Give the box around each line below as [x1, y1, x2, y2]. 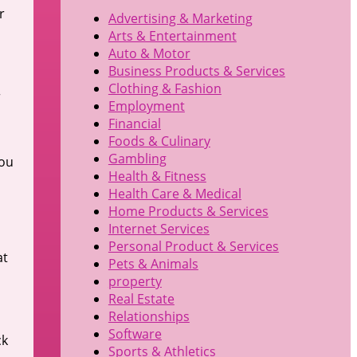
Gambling [108, 150, 167, 168]
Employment [108, 97, 185, 116]
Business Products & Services [108, 62, 285, 80]
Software [108, 325, 162, 343]
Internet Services [108, 220, 210, 238]
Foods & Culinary [108, 132, 210, 151]
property [108, 273, 162, 291]
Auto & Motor [108, 45, 190, 63]
